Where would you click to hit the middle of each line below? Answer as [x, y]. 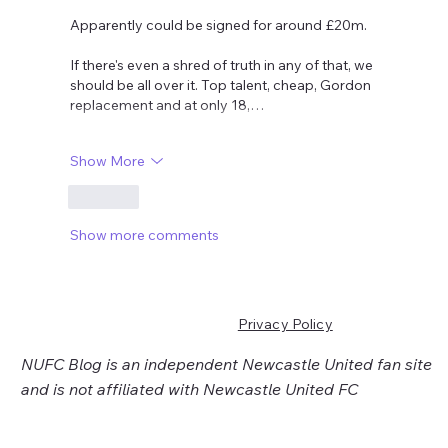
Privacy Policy [285, 324]
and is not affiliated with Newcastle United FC [189, 389]
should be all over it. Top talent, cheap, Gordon [222, 85]
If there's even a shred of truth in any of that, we [223, 65]
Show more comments [145, 235]
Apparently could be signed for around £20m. [220, 25]
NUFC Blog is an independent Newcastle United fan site [226, 364]
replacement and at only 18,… [167, 105]
